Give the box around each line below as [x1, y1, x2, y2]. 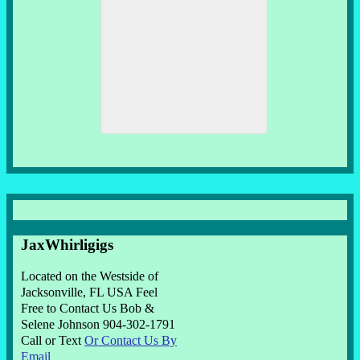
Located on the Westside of [21, 269, 158, 284]
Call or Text [21, 333, 84, 348]
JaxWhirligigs [21, 235, 113, 253]
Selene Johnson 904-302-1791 [21, 317, 175, 332]
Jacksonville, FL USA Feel [21, 285, 157, 300]
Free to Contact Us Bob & [21, 301, 154, 316]
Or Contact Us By [84, 333, 177, 348]
